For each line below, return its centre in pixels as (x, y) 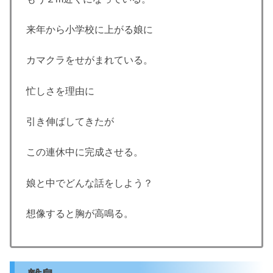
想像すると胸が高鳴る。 (80, 214)
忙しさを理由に (60, 91)
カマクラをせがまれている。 (90, 60)
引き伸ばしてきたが (70, 122)
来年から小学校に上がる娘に (90, 29)
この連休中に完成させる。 (85, 152)
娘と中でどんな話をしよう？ (90, 183)
